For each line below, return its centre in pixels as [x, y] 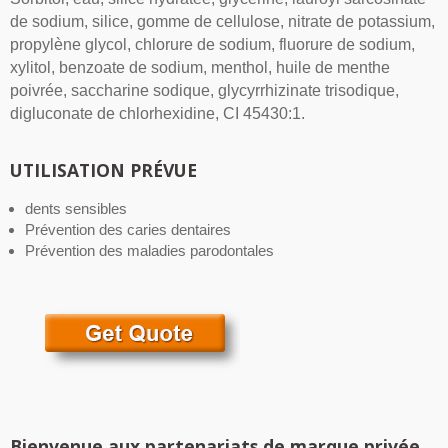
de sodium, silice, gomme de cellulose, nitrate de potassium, [222, 22]
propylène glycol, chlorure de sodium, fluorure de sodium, [212, 45]
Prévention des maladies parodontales [149, 251]
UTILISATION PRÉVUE [103, 170]
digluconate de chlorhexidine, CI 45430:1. [157, 114]
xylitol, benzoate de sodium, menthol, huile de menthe [200, 68]
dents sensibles [76, 209]
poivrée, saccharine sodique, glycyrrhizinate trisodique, [204, 91]
